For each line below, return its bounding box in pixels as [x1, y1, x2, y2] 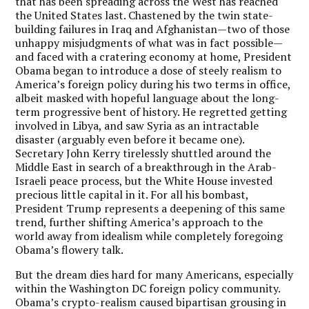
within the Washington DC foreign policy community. [15, 280, 281, 296]
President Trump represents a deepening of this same [15, 200, 286, 216]
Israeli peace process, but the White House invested [15, 172, 273, 188]
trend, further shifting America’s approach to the [15, 214, 263, 230]
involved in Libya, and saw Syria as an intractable [15, 117, 259, 133]
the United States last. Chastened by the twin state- [15, 7, 274, 23]
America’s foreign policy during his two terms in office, [15, 76, 291, 92]
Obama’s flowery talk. [15, 241, 124, 257]
